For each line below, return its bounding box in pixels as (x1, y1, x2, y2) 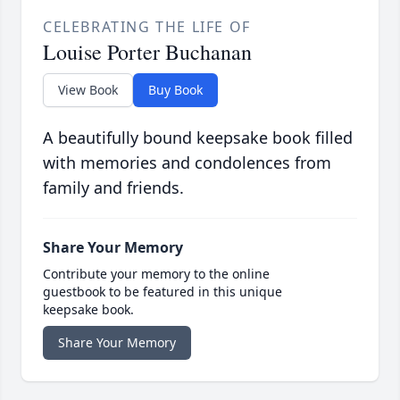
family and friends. (43, 177, 184, 199)
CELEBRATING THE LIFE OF (43, 17, 251, 37)
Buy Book (148, 81, 203, 99)
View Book (58, 81, 118, 99)
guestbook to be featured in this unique (43, 283, 282, 301)
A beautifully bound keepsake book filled (43, 127, 353, 149)
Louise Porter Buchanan (43, 37, 252, 67)
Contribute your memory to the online (43, 265, 270, 283)
